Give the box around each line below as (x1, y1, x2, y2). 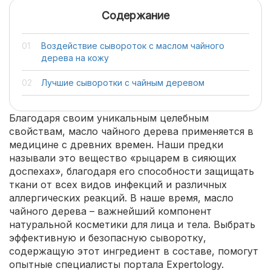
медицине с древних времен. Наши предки (9, 139, 223, 151)
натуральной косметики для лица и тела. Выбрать (9, 218, 255, 230)
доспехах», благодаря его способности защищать (9, 165, 254, 177)
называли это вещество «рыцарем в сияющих (9, 152, 237, 164)
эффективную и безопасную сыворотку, (9, 232, 206, 244)
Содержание (102, 9, 169, 22)
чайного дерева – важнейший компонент (9, 205, 212, 217)
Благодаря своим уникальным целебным (9, 112, 209, 124)
